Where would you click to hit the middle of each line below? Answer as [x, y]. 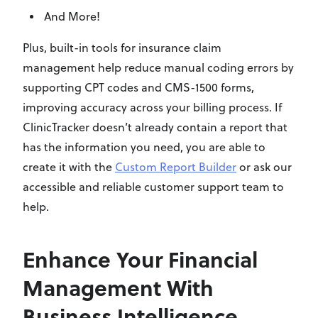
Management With [118, 287]
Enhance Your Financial [140, 259]
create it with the [69, 167]
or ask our [264, 167]
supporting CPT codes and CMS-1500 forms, [138, 87]
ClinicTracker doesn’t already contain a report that [155, 127]
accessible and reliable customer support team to [153, 187]
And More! [72, 16]
